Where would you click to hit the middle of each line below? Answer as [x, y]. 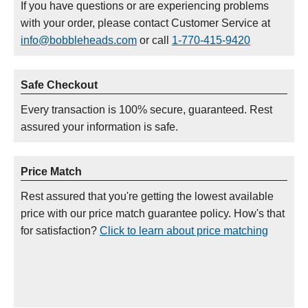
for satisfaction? [60, 231]
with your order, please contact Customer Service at [145, 23]
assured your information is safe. [99, 127]
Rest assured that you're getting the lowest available [147, 196]
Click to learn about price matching [184, 231]
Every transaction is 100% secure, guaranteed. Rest [146, 110]
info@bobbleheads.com [79, 40]
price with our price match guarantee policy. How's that [153, 213]
